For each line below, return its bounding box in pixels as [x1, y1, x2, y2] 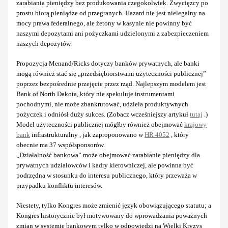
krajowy [184, 120, 207, 128]
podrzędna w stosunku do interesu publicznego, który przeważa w [16, 171, 197, 179]
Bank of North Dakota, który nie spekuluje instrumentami [16, 90, 175, 98]
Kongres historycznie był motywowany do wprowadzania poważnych [16, 211, 207, 219]
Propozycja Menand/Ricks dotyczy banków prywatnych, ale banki [16, 59, 199, 67]
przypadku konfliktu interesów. [16, 181, 102, 189]
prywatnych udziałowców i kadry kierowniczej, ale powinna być [16, 161, 193, 169]
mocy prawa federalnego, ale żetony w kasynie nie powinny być [16, 19, 192, 27]
